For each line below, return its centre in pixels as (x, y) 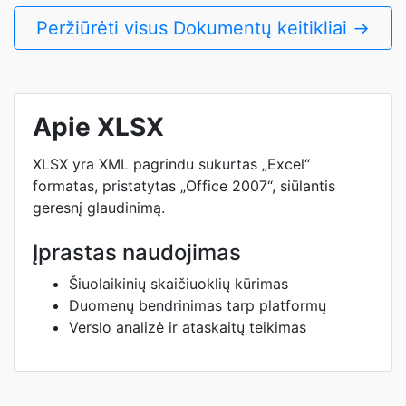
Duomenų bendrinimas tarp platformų (198, 305)
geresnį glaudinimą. (99, 208)
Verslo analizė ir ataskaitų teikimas (188, 327)
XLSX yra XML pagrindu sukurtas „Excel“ (171, 164)
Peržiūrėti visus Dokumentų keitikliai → (203, 28)
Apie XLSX (98, 127)
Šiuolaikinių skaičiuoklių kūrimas (179, 284)
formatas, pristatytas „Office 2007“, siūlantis (184, 186)
